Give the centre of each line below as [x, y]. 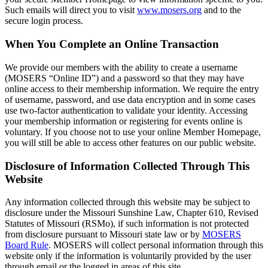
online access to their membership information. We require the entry [132, 89]
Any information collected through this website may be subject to [127, 202]
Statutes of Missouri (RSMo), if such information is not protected [127, 224]
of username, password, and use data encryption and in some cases [130, 99]
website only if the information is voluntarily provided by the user [128, 256]
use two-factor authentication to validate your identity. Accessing [126, 110]
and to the [221, 10]
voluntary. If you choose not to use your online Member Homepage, [133, 132]
